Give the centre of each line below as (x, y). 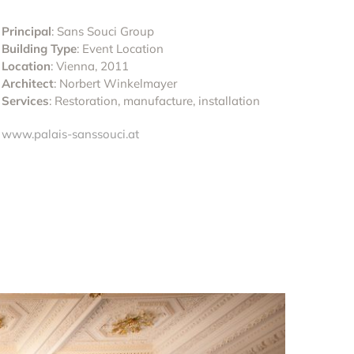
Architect (28, 83)
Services (26, 101)
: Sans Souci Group (103, 31)
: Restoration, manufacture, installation (155, 101)
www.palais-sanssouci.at (71, 134)
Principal (27, 31)
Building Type (40, 49)
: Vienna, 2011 (90, 66)
